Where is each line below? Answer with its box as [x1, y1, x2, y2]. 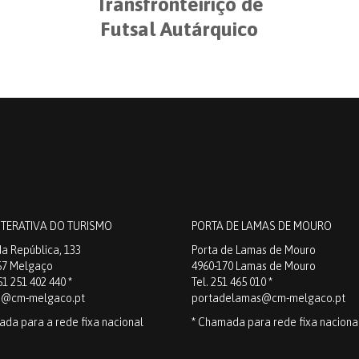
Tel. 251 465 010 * [192, 275, 272, 288]
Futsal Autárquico [100, 17, 259, 40]
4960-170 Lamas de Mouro [192, 259, 316, 272]
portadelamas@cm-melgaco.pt [192, 291, 345, 305]
